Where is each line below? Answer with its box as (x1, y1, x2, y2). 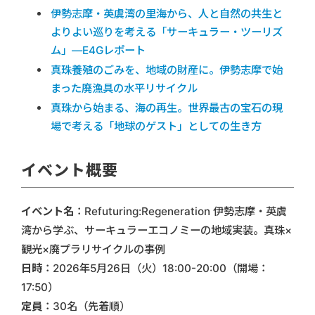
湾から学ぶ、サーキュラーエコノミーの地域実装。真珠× (21, 224, 292, 238)
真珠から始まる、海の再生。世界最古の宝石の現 (51, 101, 283, 115)
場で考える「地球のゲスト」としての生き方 (51, 120, 262, 134)
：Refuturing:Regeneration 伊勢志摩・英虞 (74, 205, 287, 219)
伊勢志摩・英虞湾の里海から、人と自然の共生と (51, 7, 283, 21)
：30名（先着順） (42, 300, 130, 314)
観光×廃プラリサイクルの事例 (21, 243, 165, 257)
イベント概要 (21, 161, 118, 180)
